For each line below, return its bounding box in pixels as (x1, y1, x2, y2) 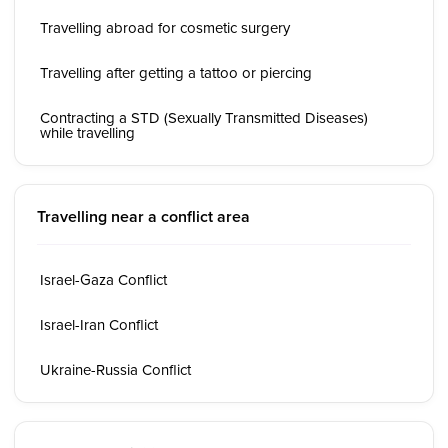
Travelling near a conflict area (37, 205, 250, 228)
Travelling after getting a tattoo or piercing (40, 62, 312, 83)
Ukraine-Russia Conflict (40, 359, 191, 380)
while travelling (40, 122, 135, 143)
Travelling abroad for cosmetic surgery (40, 17, 290, 38)
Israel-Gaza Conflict (40, 269, 167, 290)
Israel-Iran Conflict (40, 314, 158, 335)
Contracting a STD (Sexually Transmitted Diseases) (40, 107, 368, 128)
